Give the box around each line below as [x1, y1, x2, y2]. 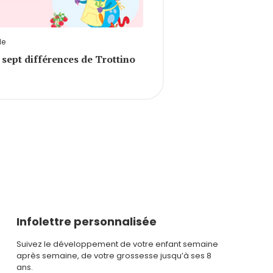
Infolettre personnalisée [16, 213, 157, 229]
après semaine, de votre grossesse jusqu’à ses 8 [16, 249, 211, 261]
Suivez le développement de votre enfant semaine [16, 238, 218, 250]
